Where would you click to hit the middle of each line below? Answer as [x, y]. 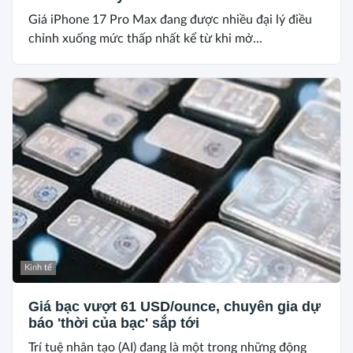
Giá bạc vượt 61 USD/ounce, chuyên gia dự [175, 307]
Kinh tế [38, 268]
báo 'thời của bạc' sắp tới [114, 323]
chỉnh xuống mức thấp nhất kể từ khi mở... [145, 39]
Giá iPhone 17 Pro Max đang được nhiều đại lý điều [170, 20]
